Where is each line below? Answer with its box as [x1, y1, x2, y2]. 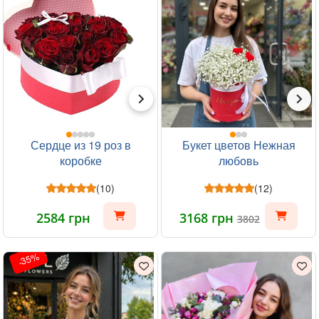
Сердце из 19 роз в [30, 137, 131, 153]
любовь [219, 152, 258, 169]
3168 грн [179, 209, 237, 226]
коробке [59, 152, 102, 169]
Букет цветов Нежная [182, 137, 296, 153]
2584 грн [36, 209, 90, 226]
